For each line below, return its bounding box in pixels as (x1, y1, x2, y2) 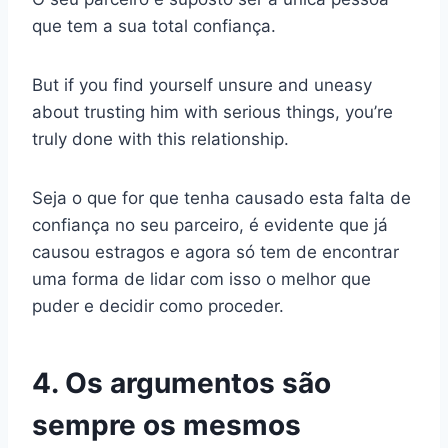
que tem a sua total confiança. (32, 16, 276, 37)
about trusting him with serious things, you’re (32, 102, 393, 123)
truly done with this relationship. (32, 129, 289, 150)
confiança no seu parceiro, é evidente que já (32, 215, 388, 236)
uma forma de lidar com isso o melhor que (32, 269, 371, 290)
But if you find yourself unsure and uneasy (32, 75, 372, 96)
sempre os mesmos (32, 408, 301, 443)
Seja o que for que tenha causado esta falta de (32, 188, 411, 209)
